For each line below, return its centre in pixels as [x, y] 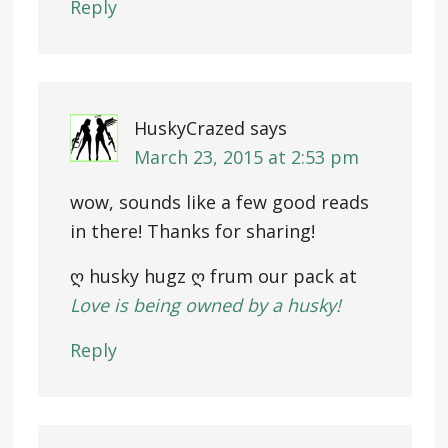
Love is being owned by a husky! [205, 304]
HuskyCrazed [189, 127]
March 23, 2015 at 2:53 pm [246, 156]
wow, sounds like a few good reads [219, 201]
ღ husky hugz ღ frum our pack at [213, 275]
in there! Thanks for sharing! [192, 230]
